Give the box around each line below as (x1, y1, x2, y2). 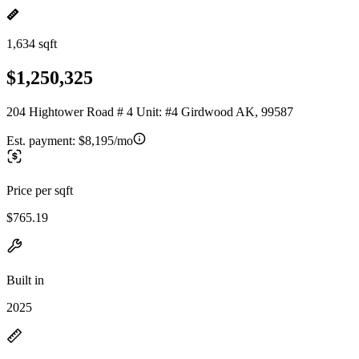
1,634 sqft (6, 37, 57, 50)
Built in (6, 272, 44, 287)
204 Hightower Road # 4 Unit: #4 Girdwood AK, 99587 (6, 104, 293, 119)
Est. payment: (6, 133, 79, 147)
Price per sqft (6, 183, 73, 197)
